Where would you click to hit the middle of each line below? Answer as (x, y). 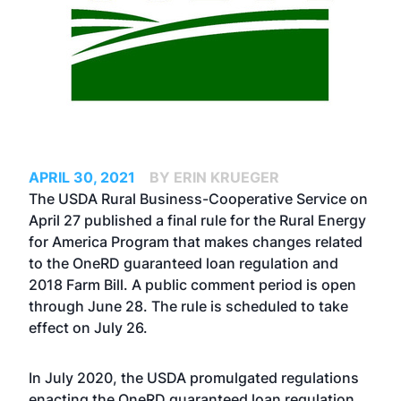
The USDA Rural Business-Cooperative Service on (198, 199)
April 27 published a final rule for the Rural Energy (197, 220)
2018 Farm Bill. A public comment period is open (192, 285)
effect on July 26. (88, 328)
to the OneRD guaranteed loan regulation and (183, 263)
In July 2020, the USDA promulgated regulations (194, 378)
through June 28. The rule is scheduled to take (188, 306)
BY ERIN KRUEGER (214, 177)
